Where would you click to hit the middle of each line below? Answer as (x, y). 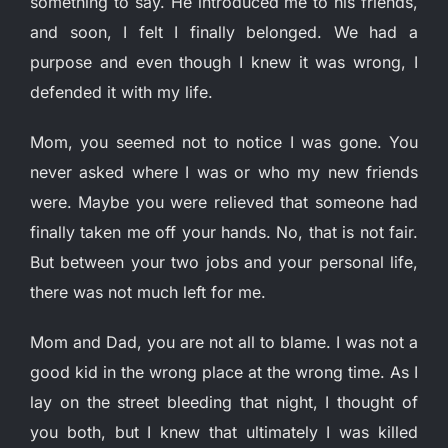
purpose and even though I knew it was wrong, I (224, 61)
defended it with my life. (121, 91)
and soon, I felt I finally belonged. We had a (224, 31)
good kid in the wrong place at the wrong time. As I (224, 371)
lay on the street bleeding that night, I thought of (224, 401)
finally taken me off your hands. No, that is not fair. (224, 231)
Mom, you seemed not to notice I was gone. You (224, 141)
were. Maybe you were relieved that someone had (224, 201)
